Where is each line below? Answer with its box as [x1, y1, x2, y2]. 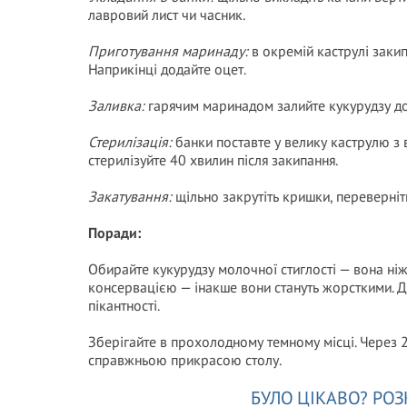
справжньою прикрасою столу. [88, 351, 282, 369]
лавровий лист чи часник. [88, 5, 245, 24]
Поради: [88, 223, 141, 242]
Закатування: [88, 187, 175, 205]
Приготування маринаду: [88, 42, 252, 60]
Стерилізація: [88, 133, 175, 151]
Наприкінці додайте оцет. [88, 60, 246, 78]
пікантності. [88, 296, 160, 314]
